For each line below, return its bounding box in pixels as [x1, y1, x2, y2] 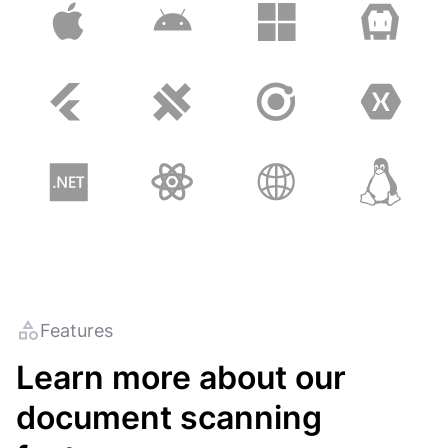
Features [40, 319, 113, 341]
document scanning [16, 398, 322, 438]
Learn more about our [16, 358, 346, 398]
